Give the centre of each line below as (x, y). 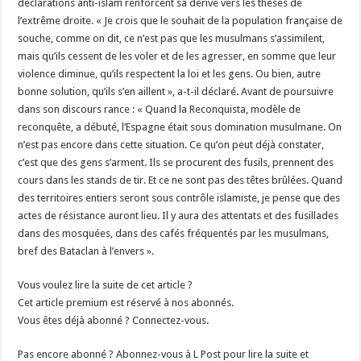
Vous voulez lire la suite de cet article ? (106, 284)
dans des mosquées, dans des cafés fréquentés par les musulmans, (174, 233)
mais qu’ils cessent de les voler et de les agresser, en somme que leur (177, 56)
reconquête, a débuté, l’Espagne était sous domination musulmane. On (180, 127)
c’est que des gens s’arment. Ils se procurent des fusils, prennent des (176, 162)
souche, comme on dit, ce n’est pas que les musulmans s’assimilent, (172, 38)
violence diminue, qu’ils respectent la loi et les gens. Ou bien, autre (170, 73)
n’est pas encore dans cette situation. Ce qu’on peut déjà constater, (171, 144)
